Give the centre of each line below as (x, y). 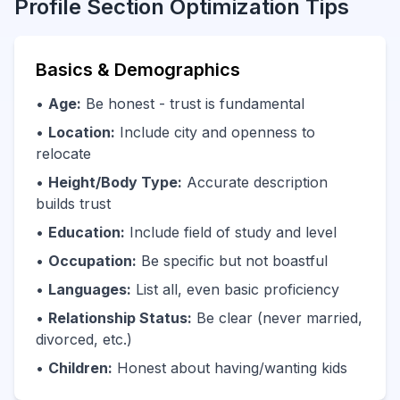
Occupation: (92, 261)
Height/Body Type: (115, 182)
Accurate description (255, 182)
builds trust (73, 204)
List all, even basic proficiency (235, 289)
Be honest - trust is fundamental (193, 104)
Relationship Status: (120, 318)
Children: (80, 368)
